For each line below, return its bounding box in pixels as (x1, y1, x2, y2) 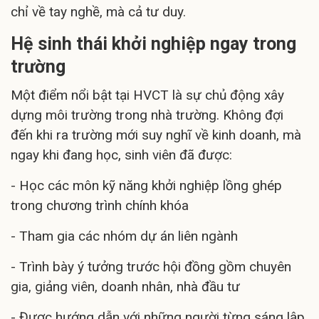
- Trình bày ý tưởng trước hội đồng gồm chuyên (11, 258, 291, 276)
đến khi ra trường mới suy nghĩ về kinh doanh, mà (11, 127, 301, 144)
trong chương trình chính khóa (11, 197, 189, 214)
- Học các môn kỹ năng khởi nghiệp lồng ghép (11, 177, 282, 194)
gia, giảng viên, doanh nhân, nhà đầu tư (11, 278, 240, 296)
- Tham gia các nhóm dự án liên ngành (11, 228, 238, 245)
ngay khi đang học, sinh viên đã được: (11, 147, 232, 164)
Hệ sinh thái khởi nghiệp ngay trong (11, 33, 296, 55)
